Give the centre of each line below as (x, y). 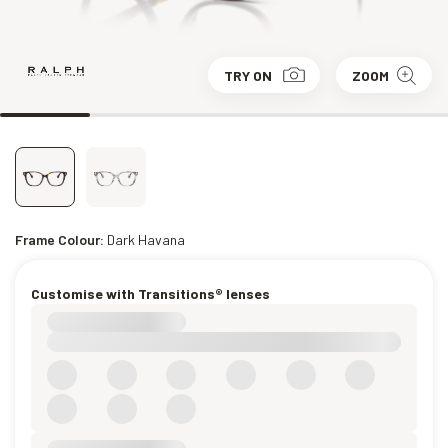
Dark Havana (146, 239)
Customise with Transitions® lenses (150, 293)
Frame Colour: (61, 239)
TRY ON (248, 75)
